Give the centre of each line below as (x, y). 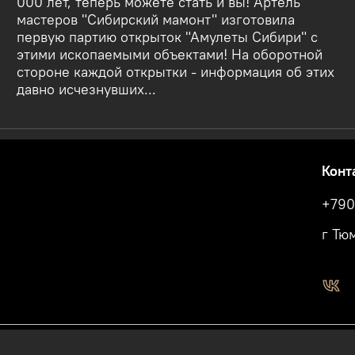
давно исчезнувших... (87, 89)
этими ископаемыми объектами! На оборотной (170, 54)
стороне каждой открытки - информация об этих (176, 72)
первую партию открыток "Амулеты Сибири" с (168, 37)
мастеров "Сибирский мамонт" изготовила (156, 19)
